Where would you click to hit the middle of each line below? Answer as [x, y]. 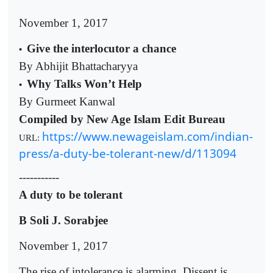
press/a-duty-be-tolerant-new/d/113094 [128, 153]
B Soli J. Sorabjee [63, 220]
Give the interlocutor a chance [101, 48]
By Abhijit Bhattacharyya [78, 66]
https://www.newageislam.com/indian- [147, 136]
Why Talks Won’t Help [84, 84]
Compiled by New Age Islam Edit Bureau [122, 119]
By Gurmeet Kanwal [67, 101]
